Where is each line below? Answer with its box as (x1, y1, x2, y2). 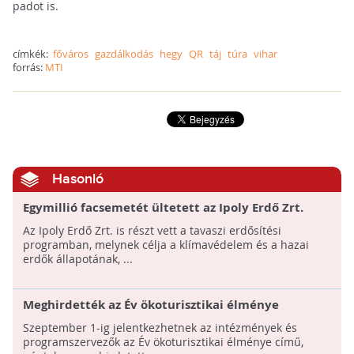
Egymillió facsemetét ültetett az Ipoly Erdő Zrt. (22, 199, 303, 217)
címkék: (12, 47, 53, 62)
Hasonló (51, 171, 104, 188)
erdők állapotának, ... (22, 251, 133, 267)
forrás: (12, 60, 45, 75)
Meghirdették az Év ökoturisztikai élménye (22, 296, 279, 314)
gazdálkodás (94, 47, 153, 62)
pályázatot (22, 312, 87, 330)
